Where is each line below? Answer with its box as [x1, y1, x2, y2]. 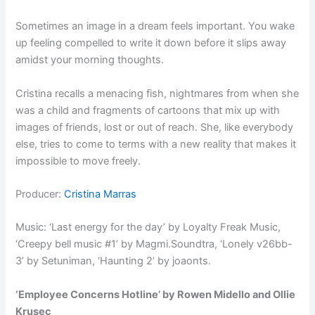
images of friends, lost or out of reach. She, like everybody [15, 120, 294, 134]
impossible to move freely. [15, 154, 141, 167]
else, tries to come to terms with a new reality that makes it [15, 137, 297, 150]
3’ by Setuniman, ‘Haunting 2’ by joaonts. [15, 255, 212, 268]
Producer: [15, 188, 65, 201]
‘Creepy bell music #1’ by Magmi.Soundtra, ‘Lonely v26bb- [15, 238, 293, 251]
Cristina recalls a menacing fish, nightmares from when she [15, 86, 300, 100]
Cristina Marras [64, 188, 137, 201]
